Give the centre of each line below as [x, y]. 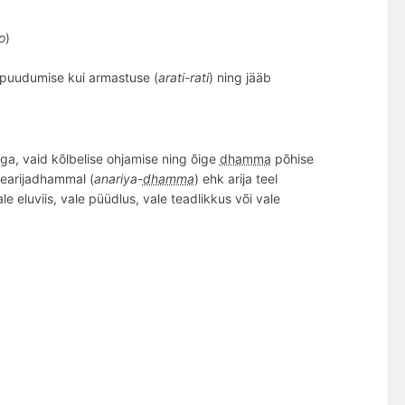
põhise [292, 158]
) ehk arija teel [235, 178]
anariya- [118, 178]
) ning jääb [240, 78]
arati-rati [183, 78]
